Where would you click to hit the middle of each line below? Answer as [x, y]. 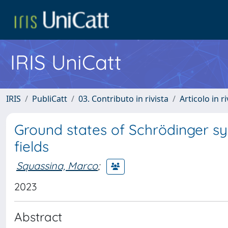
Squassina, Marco [57, 165]
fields [32, 146]
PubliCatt [50, 99]
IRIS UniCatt [66, 62]
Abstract [38, 217]
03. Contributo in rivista [123, 99]
